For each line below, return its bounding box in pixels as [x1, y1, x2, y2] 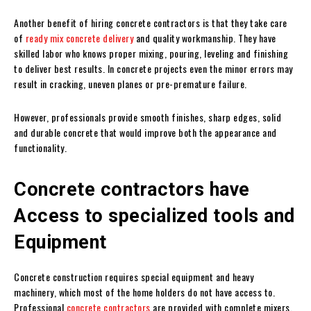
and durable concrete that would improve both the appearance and [14, 124, 277, 140]
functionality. [14, 140, 67, 155]
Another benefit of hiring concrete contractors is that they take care [14, 15, 287, 30]
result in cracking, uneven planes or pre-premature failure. [14, 76, 247, 91]
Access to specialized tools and [14, 204, 295, 227]
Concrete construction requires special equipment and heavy [14, 269, 253, 284]
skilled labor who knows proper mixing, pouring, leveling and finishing [14, 45, 288, 60]
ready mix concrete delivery [25, 30, 133, 45]
